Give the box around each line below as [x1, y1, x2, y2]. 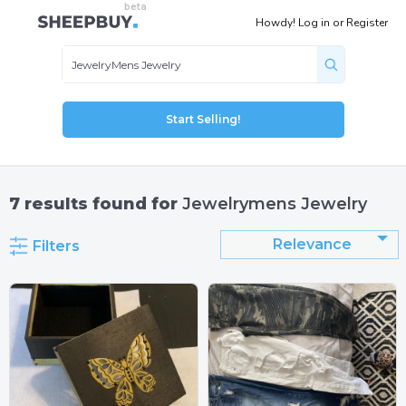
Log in [298, 15, 330, 30]
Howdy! [256, 15, 298, 30]
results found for [20, 194, 182, 214]
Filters [33, 237, 80, 255]
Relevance [272, 236, 352, 253]
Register [346, 15, 388, 30]
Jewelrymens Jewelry [182, 194, 367, 214]
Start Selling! [166, 112, 240, 126]
